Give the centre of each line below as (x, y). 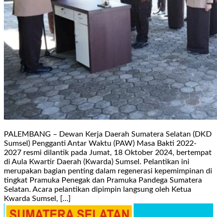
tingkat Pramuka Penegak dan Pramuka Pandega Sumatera (103, 180)
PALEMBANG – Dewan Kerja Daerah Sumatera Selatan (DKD (108, 134)
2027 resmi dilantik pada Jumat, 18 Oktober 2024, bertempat (108, 152)
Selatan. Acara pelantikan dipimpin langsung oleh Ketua (98, 189)
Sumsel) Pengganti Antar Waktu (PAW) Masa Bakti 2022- (100, 143)
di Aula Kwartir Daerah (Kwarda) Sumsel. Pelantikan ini (97, 162)
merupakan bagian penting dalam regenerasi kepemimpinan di (108, 171)
